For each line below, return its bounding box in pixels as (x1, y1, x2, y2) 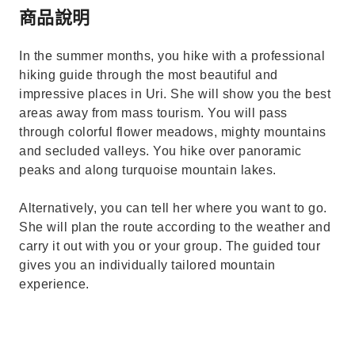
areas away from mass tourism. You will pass (19, 106, 288, 120)
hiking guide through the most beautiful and (19, 68, 278, 82)
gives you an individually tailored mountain (19, 258, 276, 272)
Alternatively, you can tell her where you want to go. (19, 201, 327, 215)
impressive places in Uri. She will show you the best (19, 87, 330, 101)
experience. (19, 277, 90, 291)
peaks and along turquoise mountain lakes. (19, 163, 277, 177)
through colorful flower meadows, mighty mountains (19, 125, 326, 139)
